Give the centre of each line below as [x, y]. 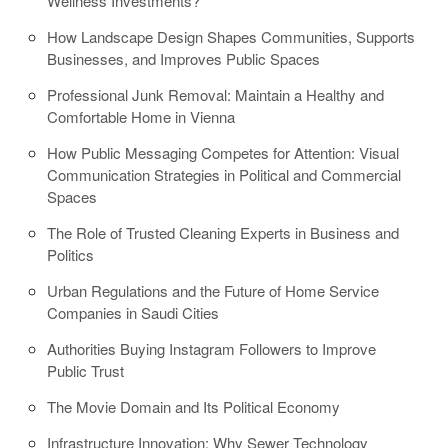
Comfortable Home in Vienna [141, 117]
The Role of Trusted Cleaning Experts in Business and [223, 233]
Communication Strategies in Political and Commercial [224, 175]
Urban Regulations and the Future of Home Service [213, 291]
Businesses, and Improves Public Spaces [183, 59]
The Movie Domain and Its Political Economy [193, 407]
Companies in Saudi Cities [133, 313]
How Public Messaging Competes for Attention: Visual [223, 153]
